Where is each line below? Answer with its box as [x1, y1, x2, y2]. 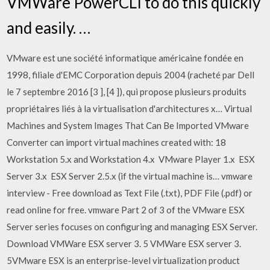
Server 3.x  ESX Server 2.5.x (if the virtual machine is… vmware [7, 171, 253, 181]
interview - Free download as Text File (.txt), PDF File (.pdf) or [7, 187, 253, 198]
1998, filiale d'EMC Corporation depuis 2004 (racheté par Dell [7, 69, 255, 80]
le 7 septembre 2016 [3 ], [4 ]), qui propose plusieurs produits [7, 86, 247, 97]
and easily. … [7, 18, 91, 37]
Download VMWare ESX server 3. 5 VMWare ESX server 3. [7, 238, 242, 249]
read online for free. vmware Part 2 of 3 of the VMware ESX [7, 204, 245, 215]
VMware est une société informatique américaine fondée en [7, 52, 244, 63]
